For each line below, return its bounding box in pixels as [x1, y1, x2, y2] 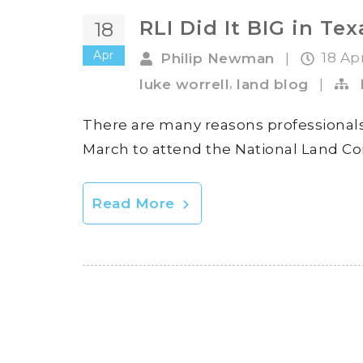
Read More [92, 194, 179, 211]
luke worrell [139, 75, 229, 92]
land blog [237, 75, 309, 92]
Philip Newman [160, 50, 275, 67]
